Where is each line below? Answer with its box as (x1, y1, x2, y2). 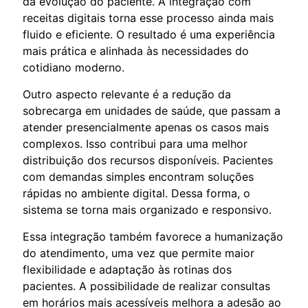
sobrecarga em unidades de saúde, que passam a (23, 103, 280, 118)
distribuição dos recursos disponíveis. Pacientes (23, 153, 273, 167)
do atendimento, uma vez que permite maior (23, 245, 254, 260)
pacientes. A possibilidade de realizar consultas (23, 278, 270, 293)
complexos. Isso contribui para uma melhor (23, 136, 247, 151)
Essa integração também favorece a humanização (23, 229, 283, 243)
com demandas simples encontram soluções (23, 169, 254, 184)
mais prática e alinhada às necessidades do (23, 43, 249, 58)
